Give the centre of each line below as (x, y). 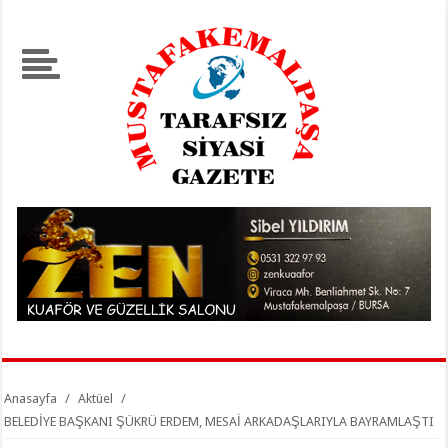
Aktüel (96, 398)
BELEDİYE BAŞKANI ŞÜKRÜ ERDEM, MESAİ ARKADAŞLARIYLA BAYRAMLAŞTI (219, 421)
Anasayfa (31, 398)
